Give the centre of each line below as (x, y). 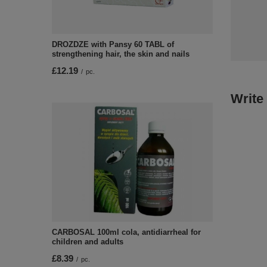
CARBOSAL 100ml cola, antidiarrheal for (126, 232)
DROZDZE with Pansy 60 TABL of (113, 44)
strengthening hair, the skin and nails (121, 54)
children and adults (88, 242)
